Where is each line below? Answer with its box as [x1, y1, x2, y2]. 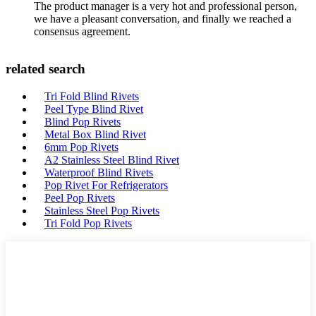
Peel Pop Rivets [44, 192, 115, 204]
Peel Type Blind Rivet [44, 103, 143, 115]
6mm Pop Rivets [44, 141, 119, 153]
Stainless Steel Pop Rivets [44, 205, 159, 217]
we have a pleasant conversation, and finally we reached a [34, 12, 291, 25]
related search [6, 61, 85, 77]
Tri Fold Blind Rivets [44, 90, 139, 102]
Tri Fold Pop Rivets [44, 217, 132, 229]
